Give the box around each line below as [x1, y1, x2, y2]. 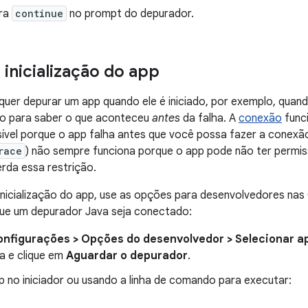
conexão [239, 111, 282, 125]
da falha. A [180, 111, 239, 125]
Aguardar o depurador [66, 249, 188, 263]
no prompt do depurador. [67, 7, 194, 21]
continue [15, 7, 63, 20]
